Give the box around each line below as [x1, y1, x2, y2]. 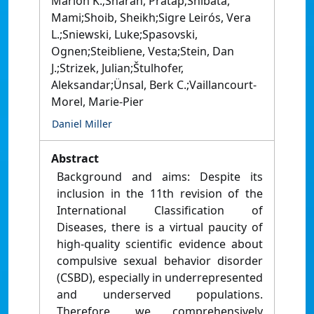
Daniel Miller [52, 117, 112, 131]
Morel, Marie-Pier [51, 94, 144, 110]
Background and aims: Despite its [57, 169, 263, 185]
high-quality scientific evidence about [57, 236, 263, 252]
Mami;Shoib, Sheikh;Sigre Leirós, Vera [51, 10, 251, 26]
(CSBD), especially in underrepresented [57, 270, 263, 286]
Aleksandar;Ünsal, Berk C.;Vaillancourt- [51, 77, 257, 93]
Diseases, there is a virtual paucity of [57, 219, 263, 235]
